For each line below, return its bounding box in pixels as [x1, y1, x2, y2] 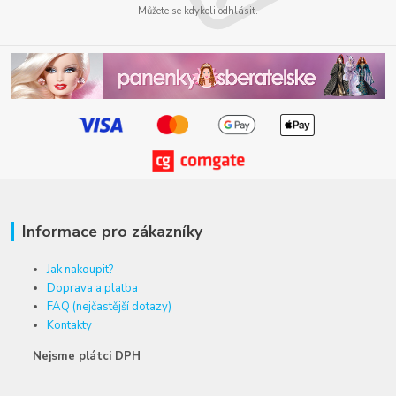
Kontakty [47, 317, 93, 334]
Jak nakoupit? [47, 262, 114, 278]
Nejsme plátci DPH [11, 348, 141, 365]
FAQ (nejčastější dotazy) [47, 299, 172, 316]
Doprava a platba [47, 280, 139, 297]
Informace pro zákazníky [21, 221, 202, 243]
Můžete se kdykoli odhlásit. [138, 4, 258, 18]
